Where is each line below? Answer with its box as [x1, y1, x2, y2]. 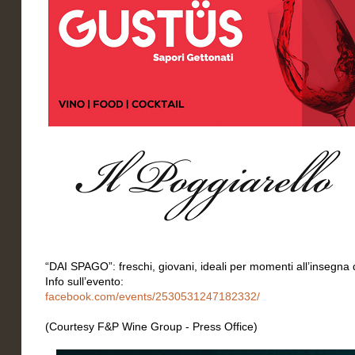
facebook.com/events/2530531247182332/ [45, 290, 260, 303]
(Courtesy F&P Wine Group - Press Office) [45, 320, 258, 333]
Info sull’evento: [45, 275, 124, 288]
